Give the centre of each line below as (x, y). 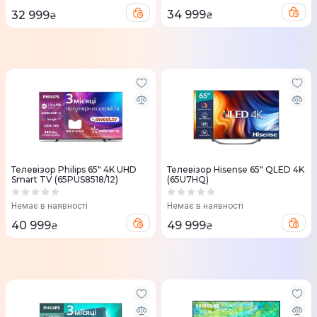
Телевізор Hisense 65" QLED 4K (236, 170)
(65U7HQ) (188, 180)
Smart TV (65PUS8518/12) (65, 180)
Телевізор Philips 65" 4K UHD (74, 170)
